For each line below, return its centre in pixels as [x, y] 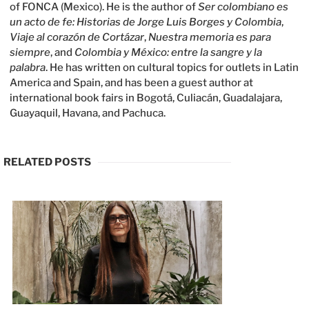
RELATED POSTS [47, 162]
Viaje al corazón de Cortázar [77, 37]
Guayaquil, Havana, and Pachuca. [88, 113]
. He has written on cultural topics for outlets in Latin [172, 67]
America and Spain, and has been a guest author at [132, 82]
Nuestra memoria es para [210, 37]
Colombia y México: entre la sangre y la [169, 52]
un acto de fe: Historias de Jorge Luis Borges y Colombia [146, 22]
